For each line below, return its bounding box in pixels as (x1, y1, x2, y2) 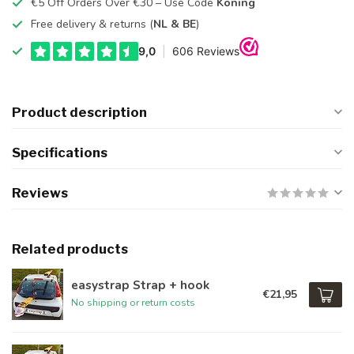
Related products (12, 241, 128, 257)
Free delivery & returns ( (31, 17, 153, 32)
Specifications (12, 145, 107, 160)
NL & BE (153, 17, 196, 32)
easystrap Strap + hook (71, 277, 209, 293)
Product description (12, 104, 147, 120)
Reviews (12, 185, 68, 201)
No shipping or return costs (71, 296, 195, 309)
